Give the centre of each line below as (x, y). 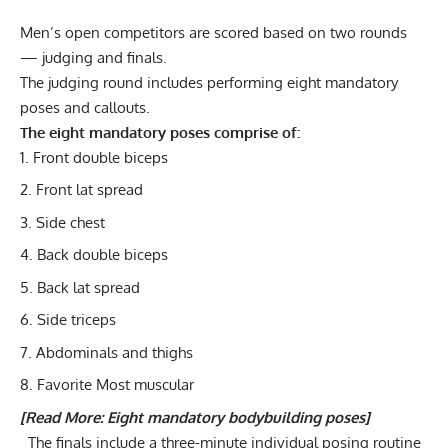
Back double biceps (102, 255)
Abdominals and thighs (114, 352)
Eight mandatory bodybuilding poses (236, 417)
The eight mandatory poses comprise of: (160, 132)
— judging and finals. (93, 57)
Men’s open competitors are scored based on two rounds (213, 32)
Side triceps (76, 320)
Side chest (70, 222)
